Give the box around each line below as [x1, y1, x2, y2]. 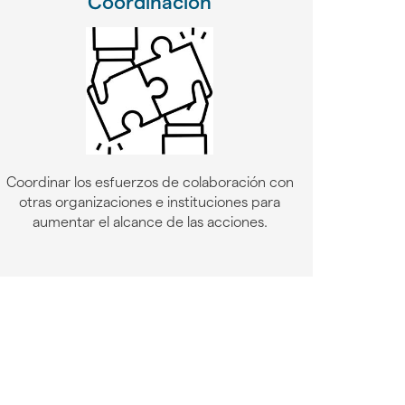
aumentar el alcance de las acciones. [32, 213, 268, 230]
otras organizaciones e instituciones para [19, 193, 281, 210]
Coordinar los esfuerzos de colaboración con [5, 174, 294, 190]
